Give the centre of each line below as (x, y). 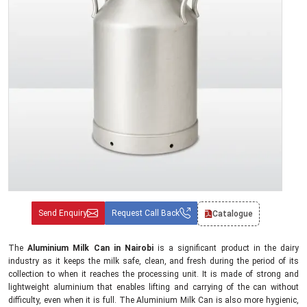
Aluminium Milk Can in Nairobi (90, 248)
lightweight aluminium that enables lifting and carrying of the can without (153, 287)
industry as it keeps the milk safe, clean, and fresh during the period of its (153, 261)
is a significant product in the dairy (226, 248)
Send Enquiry (62, 213)
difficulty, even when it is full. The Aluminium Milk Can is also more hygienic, (153, 300)
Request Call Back (145, 213)
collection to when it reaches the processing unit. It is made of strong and (153, 274)
